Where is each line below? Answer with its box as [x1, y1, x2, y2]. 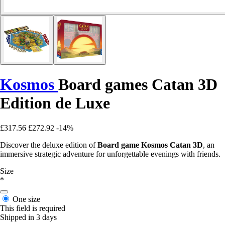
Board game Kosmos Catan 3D [97, 140, 203, 149]
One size [13, 194, 40, 203]
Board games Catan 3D [58, 75, 217, 94]
